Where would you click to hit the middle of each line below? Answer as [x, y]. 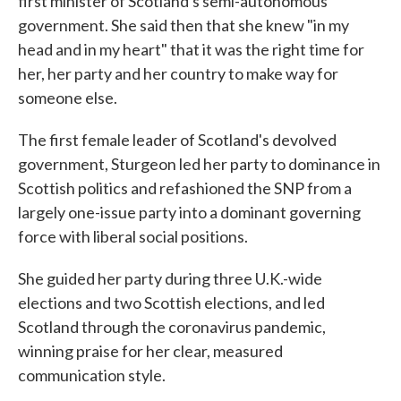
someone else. [68, 98]
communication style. [92, 375]
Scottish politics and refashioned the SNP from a [185, 188]
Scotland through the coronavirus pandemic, [172, 327]
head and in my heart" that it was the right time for [191, 49]
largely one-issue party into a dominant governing [189, 212]
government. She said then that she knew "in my [183, 25]
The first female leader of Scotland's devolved [177, 140]
